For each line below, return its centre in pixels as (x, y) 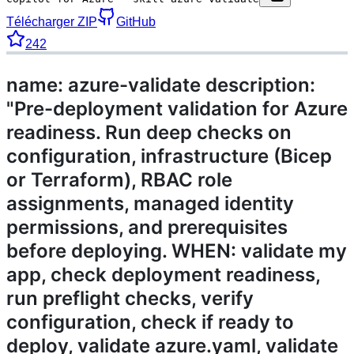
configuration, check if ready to (150, 322)
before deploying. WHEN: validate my (177, 250)
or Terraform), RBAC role (119, 179)
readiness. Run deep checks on (149, 132)
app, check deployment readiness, (164, 274)
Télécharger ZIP (52, 21)
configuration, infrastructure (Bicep (169, 156)
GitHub (136, 21)
